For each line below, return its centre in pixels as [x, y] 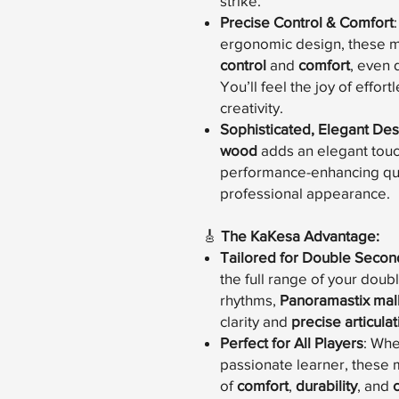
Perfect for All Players [292, 343]
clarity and [256, 322]
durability [326, 386]
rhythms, [250, 300]
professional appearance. [305, 193]
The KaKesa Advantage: [300, 236]
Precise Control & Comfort [307, 22]
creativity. [252, 108]
